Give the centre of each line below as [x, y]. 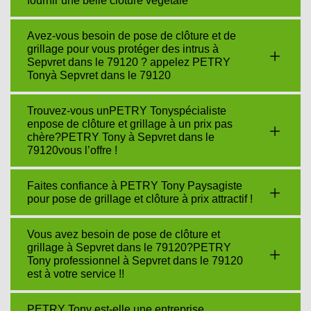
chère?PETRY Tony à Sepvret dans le [121, 137]
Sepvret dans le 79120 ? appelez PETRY [129, 62]
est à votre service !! [76, 274]
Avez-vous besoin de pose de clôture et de [132, 36]
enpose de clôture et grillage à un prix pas [130, 124]
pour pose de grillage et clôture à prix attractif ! [140, 199]
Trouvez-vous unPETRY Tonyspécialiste [127, 111]
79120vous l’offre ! [72, 150]
